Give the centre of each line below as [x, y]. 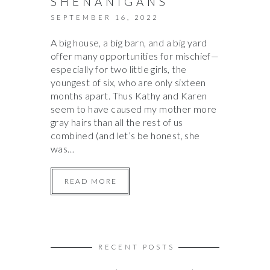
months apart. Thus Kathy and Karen [129, 95]
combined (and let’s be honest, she [125, 135]
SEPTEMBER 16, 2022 [105, 17]
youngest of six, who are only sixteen [128, 82]
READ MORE [91, 181]
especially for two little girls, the [119, 69]
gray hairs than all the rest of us [117, 122]
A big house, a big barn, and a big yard [129, 42]
